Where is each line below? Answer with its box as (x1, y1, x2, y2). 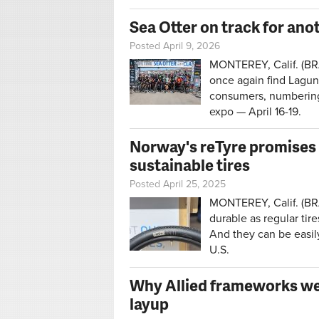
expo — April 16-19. (209, 105, 301, 120)
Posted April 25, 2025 (130, 178, 226, 191)
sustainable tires (130, 154, 250, 177)
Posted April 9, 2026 (130, 40, 220, 53)
